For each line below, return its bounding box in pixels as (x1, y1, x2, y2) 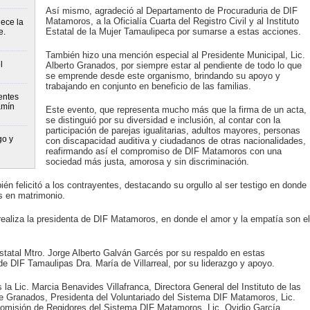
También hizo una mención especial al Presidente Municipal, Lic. (45, 50, 305, 60)
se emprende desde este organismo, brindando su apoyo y (45, 71, 280, 81)
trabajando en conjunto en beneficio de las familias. (45, 81, 251, 91)
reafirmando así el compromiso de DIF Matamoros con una (45, 146, 282, 156)
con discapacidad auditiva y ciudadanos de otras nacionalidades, (45, 136, 306, 146)
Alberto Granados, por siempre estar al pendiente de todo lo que (45, 60, 302, 71)
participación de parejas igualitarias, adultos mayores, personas (45, 125, 300, 136)
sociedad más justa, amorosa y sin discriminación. (45, 156, 249, 167)
